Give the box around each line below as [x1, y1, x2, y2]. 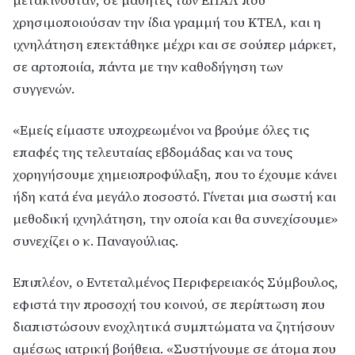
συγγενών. [13, 79, 74, 98]
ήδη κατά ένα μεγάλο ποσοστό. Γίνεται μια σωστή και [13, 187, 336, 206]
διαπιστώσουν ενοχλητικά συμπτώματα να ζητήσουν [13, 317, 334, 336]
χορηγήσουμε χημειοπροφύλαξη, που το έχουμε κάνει [13, 165, 337, 184]
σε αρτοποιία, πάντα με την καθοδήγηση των [13, 57, 283, 76]
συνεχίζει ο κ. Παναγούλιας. [13, 231, 178, 250]
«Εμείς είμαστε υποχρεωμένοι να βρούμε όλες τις [13, 120, 309, 139]
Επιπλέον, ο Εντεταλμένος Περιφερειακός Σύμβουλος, [13, 273, 338, 292]
